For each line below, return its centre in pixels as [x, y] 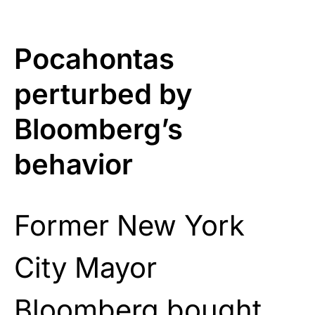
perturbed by [103, 94]
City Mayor [85, 267]
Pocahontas [94, 58]
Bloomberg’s [98, 129]
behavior [73, 164]
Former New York [129, 225]
